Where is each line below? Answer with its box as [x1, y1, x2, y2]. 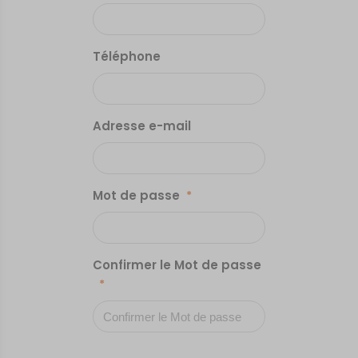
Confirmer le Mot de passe [93, 257, 262, 273]
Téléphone [93, 48, 161, 65]
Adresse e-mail [93, 117, 192, 134]
